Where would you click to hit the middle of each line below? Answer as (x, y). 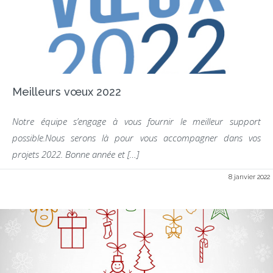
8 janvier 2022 (249, 177)
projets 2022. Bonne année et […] (76, 154)
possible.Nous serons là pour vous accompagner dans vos (136, 138)
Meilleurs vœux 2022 (67, 92)
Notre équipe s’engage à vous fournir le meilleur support (136, 121)
